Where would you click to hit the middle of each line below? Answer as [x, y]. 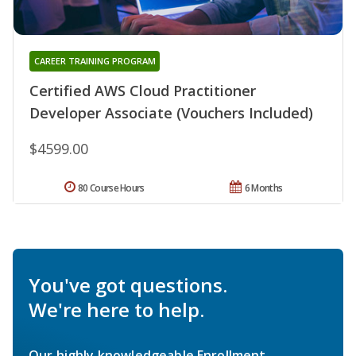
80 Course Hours [111, 188]
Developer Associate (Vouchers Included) [171, 112]
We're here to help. [116, 309]
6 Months [263, 188]
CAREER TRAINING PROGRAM [95, 60]
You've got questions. [128, 284]
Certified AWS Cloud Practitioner [143, 90]
